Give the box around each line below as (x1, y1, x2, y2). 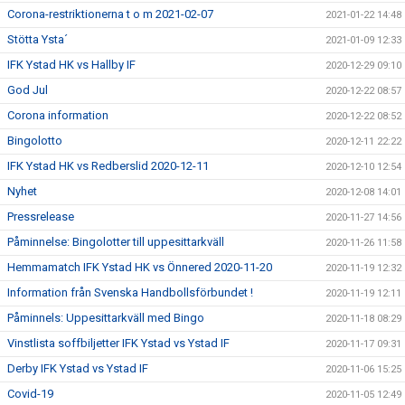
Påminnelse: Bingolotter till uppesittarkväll (7, 234, 224, 249)
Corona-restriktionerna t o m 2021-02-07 (7, 6, 213, 21)
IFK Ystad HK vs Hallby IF (7, 57, 136, 71)
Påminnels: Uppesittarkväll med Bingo (7, 310, 204, 325)
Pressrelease (7, 209, 74, 223)
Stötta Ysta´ (7, 32, 68, 46)
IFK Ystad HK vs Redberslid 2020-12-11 (7, 158, 209, 173)
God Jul (7, 82, 48, 97)
